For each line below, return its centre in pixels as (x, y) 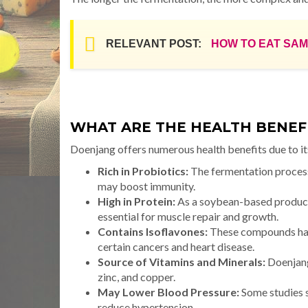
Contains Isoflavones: (153, 231)
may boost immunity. (146, 186)
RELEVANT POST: (154, 44)
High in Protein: (136, 201)
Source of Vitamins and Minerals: (181, 261)
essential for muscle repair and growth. (188, 216)
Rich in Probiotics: (143, 170)
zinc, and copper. (136, 276)
